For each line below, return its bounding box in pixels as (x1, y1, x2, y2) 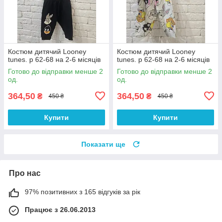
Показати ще (81, 140, 125, 148)
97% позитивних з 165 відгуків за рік (25, 187, 140, 196)
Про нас (9, 168, 41, 177)
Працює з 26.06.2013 (25, 205, 96, 214)
